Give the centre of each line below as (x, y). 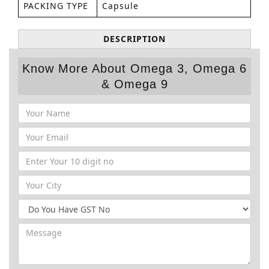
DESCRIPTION (134, 39)
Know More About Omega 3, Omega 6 (134, 68)
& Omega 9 (134, 84)
